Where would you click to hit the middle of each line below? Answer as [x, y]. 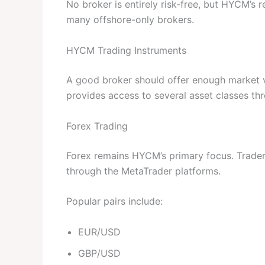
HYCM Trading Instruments [126, 51]
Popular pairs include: [114, 201]
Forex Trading [97, 126]
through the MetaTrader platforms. [143, 171]
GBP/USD [99, 253]
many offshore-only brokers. [130, 20]
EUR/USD [99, 232]
